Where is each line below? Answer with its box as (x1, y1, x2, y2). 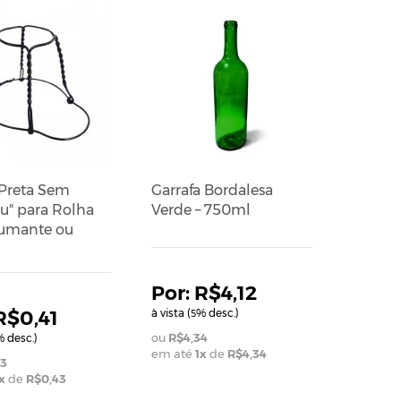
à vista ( (150, 305, 191, 320)
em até (150, 346, 195, 361)
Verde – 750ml (150, 200, 251, 218)
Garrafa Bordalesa (150, 181, 273, 199)
